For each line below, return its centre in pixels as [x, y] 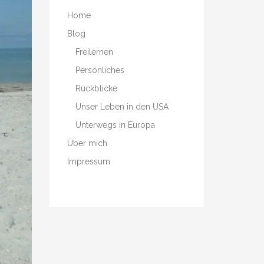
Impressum [88, 161]
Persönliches [100, 70]
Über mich [87, 143]
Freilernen [94, 52]
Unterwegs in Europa [115, 125]
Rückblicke [96, 88]
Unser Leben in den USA [122, 106]
